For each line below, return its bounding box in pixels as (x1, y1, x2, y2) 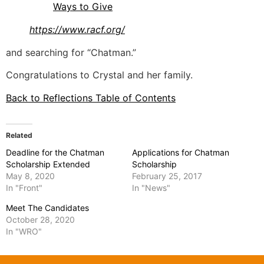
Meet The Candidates (6, 202, 89, 213)
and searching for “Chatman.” (6, 46, 136, 58)
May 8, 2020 (6, 170, 55, 181)
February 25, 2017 (132, 170, 202, 181)
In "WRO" (6, 226, 42, 236)
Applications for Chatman (132, 147, 229, 157)
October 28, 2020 (6, 214, 75, 225)
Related (6, 130, 32, 140)
